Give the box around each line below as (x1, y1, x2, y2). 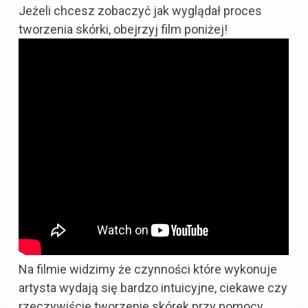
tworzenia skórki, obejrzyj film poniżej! (19, 22, 228, 37)
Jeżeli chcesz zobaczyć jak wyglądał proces (19, 3, 263, 19)
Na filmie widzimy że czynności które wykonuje (19, 262, 278, 277)
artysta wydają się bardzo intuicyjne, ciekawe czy (19, 280, 288, 296)
